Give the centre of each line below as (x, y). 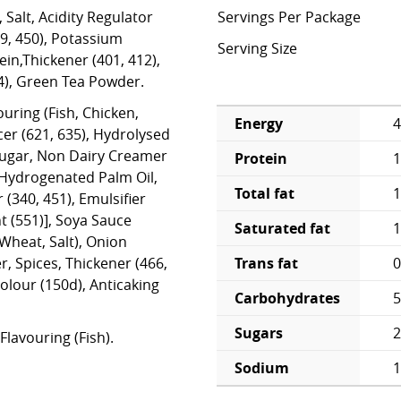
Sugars (259, 333)
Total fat (264, 193)
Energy (259, 123)
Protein (261, 158)
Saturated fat (282, 228)
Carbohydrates (287, 298)
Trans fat (266, 263)
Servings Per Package (289, 17)
